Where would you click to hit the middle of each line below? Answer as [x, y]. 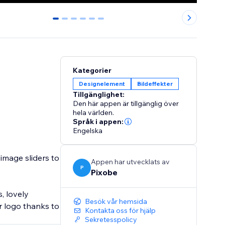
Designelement [102, 84]
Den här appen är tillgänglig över [126, 104]
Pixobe [104, 173]
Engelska [88, 131]
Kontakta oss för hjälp [121, 211]
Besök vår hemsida [116, 202]
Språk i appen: [98, 122]
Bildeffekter [155, 84]
